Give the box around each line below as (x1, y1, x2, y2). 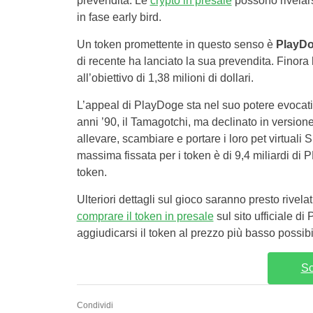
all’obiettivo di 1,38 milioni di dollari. (76, 71, 254, 84)
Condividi (76, 300, 113, 310)
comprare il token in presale (76, 210, 214, 222)
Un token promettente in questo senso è (76, 38, 273, 50)
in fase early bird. (76, 10, 161, 23)
